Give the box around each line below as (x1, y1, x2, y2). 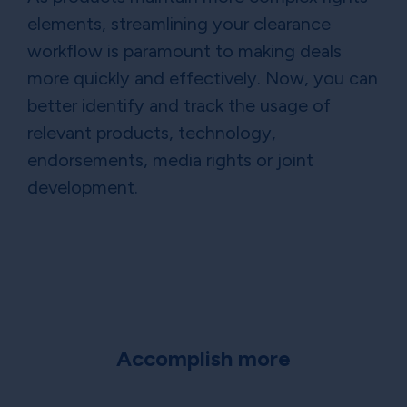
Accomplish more (116, 345, 291, 372)
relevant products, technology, (27, 122, 276, 144)
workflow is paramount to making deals (27, 40, 342, 63)
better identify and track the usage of (27, 94, 331, 117)
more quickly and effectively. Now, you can (27, 67, 378, 90)
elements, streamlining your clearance (27, 13, 331, 35)
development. (27, 176, 138, 199)
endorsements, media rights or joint (27, 149, 313, 172)
